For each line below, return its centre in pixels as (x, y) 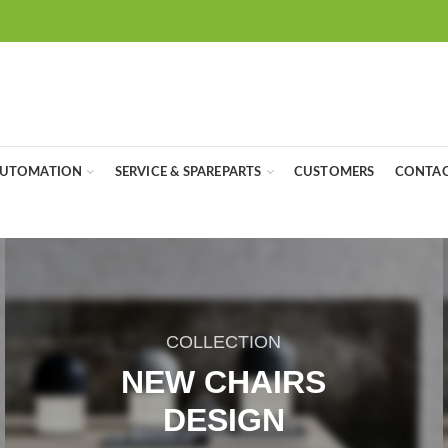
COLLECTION (224, 342)
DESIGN (223, 420)
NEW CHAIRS (224, 382)
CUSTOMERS (334, 172)
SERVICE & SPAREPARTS (188, 172)
